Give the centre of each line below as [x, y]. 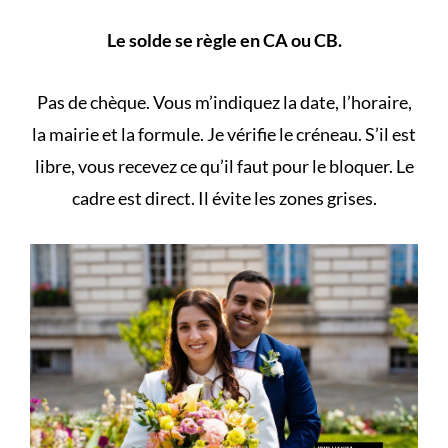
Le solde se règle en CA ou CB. [224, 39]
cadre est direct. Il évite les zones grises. [224, 197]
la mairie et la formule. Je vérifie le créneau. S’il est [224, 133]
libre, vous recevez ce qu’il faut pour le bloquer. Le [224, 165]
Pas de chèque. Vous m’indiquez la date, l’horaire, [224, 101]
